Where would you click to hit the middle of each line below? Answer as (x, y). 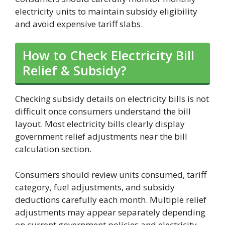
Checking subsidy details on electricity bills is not (112, 99)
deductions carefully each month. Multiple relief (111, 199)
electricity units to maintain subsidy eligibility (106, 11)
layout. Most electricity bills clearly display (100, 124)
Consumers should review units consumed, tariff (111, 174)
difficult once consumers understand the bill (103, 111)
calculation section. (53, 149)
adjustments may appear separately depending (110, 212)
